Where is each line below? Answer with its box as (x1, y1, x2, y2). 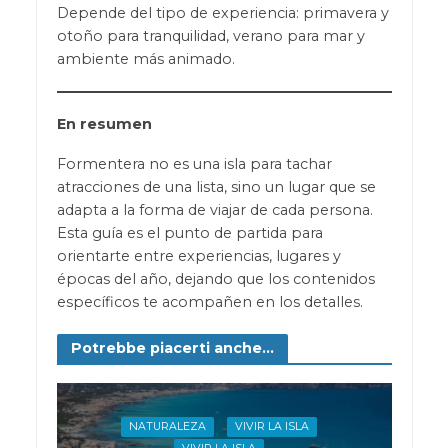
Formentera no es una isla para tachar (56, 155, 332, 174)
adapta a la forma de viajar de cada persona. (56, 201, 373, 220)
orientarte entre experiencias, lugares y (56, 247, 341, 266)
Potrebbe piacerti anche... (70, 339, 274, 358)
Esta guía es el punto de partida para (56, 224, 323, 243)
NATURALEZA (129, 419, 206, 433)
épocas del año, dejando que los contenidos (56, 270, 375, 289)
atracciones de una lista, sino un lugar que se (56, 178, 376, 197)
